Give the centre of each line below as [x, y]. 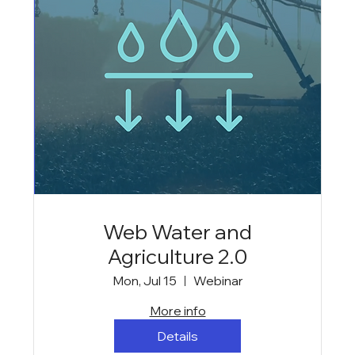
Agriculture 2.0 [177, 257]
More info [177, 311]
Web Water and [177, 232]
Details [177, 336]
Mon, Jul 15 [144, 281]
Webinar [218, 281]
